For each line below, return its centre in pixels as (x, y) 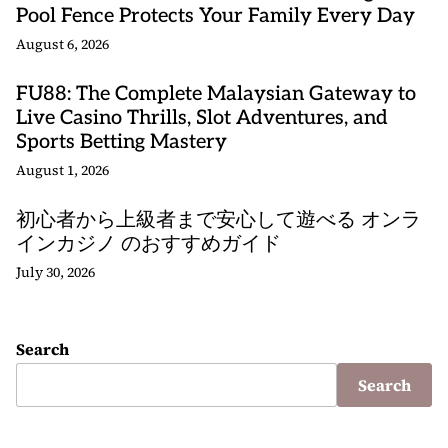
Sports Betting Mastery (121, 142)
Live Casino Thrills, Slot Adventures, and (202, 118)
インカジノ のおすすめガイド (148, 244)
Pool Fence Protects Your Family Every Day (215, 16)
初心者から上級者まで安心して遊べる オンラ (218, 220)
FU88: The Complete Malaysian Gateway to (216, 94)
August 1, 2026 (62, 170)
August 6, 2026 (62, 44)
